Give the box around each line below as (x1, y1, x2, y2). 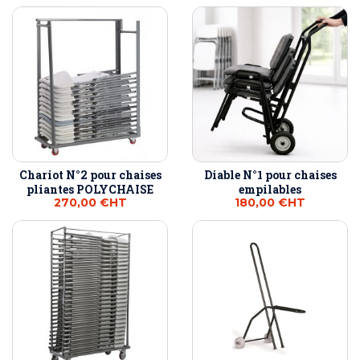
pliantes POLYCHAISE (27, 182, 153, 198)
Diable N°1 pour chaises (203, 167, 337, 183)
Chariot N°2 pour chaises (18, 167, 162, 183)
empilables (239, 182, 301, 198)
